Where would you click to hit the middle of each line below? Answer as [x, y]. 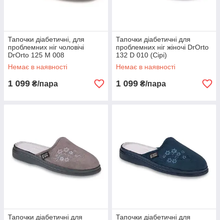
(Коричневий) [29, 63]
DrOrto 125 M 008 [36, 55]
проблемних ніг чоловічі [46, 47]
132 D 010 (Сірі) [141, 55]
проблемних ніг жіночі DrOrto [162, 47]
